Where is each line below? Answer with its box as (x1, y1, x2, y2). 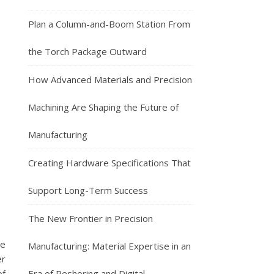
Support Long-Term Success (28, 184, 148, 196)
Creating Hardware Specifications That (28, 157, 191, 169)
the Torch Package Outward (28, 45, 147, 57)
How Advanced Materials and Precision (28, 73, 192, 86)
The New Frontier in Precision (28, 212, 153, 224)
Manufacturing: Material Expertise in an (28, 240, 191, 252)
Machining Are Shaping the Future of (28, 101, 179, 113)
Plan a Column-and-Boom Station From (28, 18, 190, 30)
